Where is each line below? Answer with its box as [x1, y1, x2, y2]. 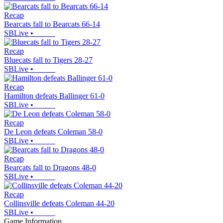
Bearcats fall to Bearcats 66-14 [4, 20, 100, 29]
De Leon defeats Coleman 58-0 [4, 127, 103, 136]
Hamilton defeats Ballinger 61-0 [4, 92, 105, 101]
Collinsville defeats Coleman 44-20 [4, 199, 114, 208]
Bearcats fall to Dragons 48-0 [4, 163, 96, 172]
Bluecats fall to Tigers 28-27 [4, 56, 93, 65]
